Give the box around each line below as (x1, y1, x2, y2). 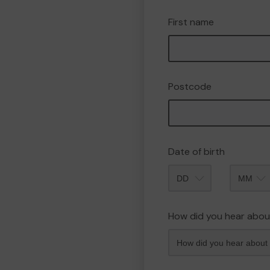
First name (168, 16, 214, 28)
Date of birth (168, 145, 225, 158)
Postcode (168, 80, 212, 93)
